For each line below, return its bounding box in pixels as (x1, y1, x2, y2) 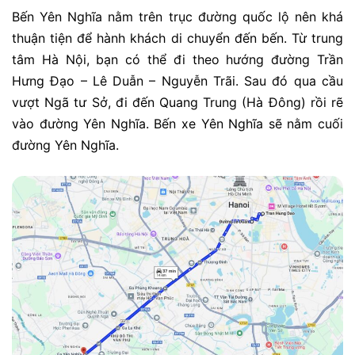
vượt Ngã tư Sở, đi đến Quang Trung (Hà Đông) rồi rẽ (12, 94, 343, 110)
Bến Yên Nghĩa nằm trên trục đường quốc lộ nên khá (12, 8, 343, 25)
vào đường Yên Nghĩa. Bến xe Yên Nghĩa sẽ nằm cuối (12, 115, 343, 132)
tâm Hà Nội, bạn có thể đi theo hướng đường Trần (12, 51, 343, 67)
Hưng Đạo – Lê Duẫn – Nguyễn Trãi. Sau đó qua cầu (12, 72, 343, 89)
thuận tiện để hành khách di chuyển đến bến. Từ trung (12, 29, 343, 46)
